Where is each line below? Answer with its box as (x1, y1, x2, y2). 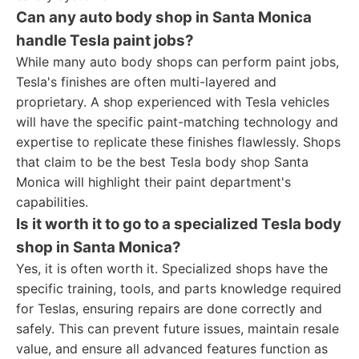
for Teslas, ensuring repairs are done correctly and (16, 301, 322, 317)
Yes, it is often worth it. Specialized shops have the (16, 260, 328, 276)
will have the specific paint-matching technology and (16, 114, 338, 130)
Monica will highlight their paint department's (16, 174, 291, 190)
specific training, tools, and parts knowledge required (16, 280, 341, 296)
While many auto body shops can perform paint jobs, (16, 54, 339, 70)
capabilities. (16, 194, 88, 210)
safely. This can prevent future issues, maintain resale (16, 321, 339, 337)
